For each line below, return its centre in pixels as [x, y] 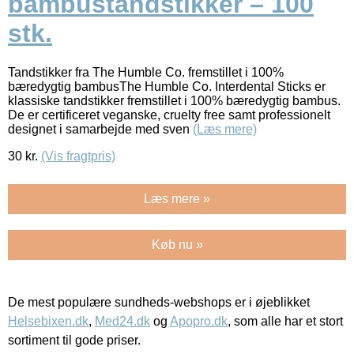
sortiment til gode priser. [74, 340]
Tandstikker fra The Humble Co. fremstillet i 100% [146, 72]
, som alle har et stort [285, 321]
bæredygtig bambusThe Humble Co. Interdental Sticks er [167, 86]
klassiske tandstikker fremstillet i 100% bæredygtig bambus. [174, 100]
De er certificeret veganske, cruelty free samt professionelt [169, 115]
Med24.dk [122, 321]
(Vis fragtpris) [78, 156]
